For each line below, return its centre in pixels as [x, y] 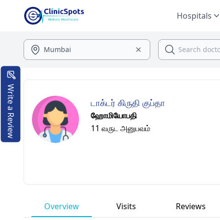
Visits [126, 206]
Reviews [191, 206]
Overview [62, 206]
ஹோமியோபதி [114, 115]
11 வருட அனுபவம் [121, 128]
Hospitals [194, 16]
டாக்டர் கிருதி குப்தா [128, 103]
